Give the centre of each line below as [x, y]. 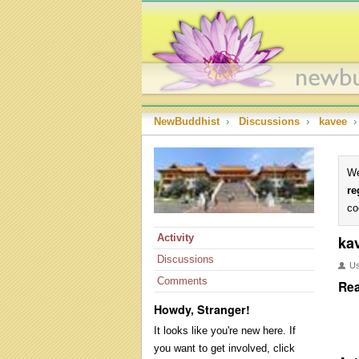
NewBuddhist [187, 121]
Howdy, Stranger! [202, 309]
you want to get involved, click [224, 348]
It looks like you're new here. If [225, 331]
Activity [175, 238]
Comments [182, 281]
